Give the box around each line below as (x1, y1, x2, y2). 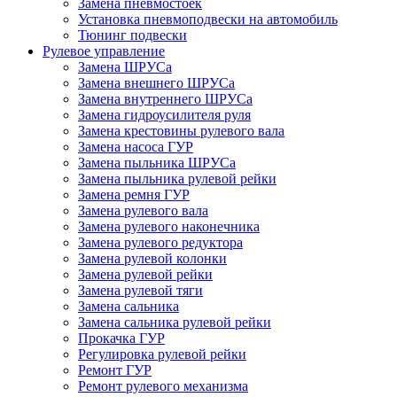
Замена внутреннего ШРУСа (78, 90, 253, 106)
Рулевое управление (43, 43, 165, 58)
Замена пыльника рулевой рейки (78, 170, 276, 186)
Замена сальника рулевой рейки (78, 314, 271, 330)
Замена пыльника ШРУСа (78, 154, 236, 170)
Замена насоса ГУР (78, 138, 193, 154)
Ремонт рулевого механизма (78, 378, 248, 393)
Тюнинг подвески (78, 27, 187, 43)
